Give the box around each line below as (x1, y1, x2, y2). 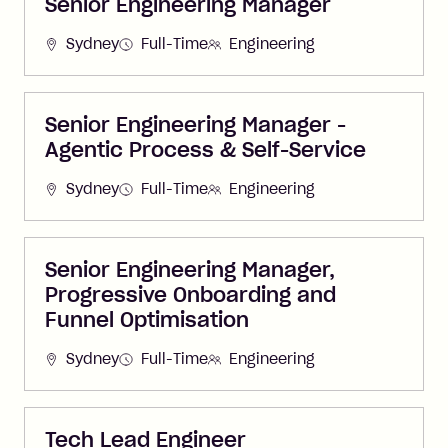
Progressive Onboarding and (45, 282, 336, 308)
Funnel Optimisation (45, 307, 249, 333)
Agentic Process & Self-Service (45, 137, 366, 163)
